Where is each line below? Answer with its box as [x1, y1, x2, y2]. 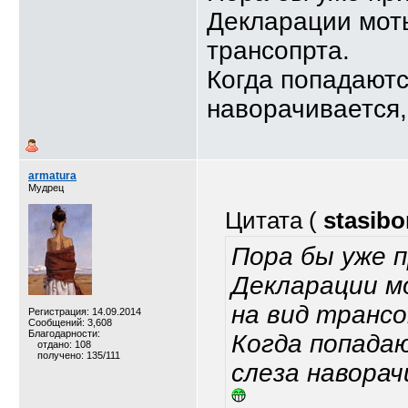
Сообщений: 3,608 [28, 317, 112, 328]
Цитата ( [225, 208, 323, 233]
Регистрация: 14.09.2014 [28, 306, 141, 317]
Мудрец [28, 182, 64, 193]
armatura [28, 169, 76, 182]
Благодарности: [28, 328, 100, 339]
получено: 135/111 [37, 350, 120, 361]
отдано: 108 [37, 339, 91, 350]
